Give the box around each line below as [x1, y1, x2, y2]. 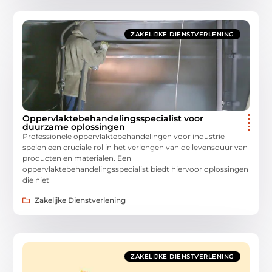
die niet [22, 175, 50, 185]
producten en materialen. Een [22, 154, 132, 163]
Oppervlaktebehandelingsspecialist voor [22, 113, 204, 124]
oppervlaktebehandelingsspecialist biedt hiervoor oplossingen [22, 165, 249, 174]
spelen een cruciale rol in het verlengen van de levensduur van [22, 143, 248, 152]
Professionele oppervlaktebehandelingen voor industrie [22, 132, 225, 141]
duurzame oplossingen [22, 121, 126, 133]
